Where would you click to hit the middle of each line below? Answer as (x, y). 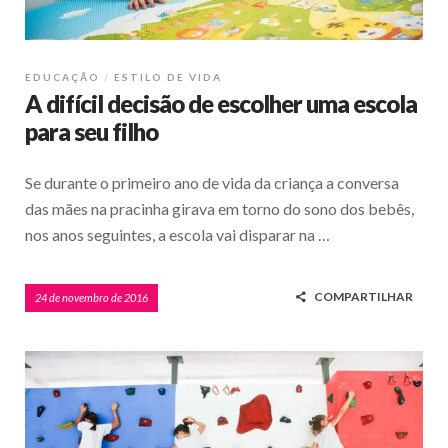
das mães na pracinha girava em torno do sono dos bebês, (219, 208)
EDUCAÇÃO (62, 76)
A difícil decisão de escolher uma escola (221, 103)
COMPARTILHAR (363, 296)
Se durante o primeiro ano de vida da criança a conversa (212, 182)
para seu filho (91, 131)
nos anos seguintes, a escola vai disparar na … (177, 234)
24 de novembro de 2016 (91, 297)
